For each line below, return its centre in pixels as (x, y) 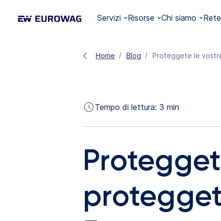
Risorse (141, 18)
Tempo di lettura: (127, 107)
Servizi (109, 18)
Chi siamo (179, 18)
